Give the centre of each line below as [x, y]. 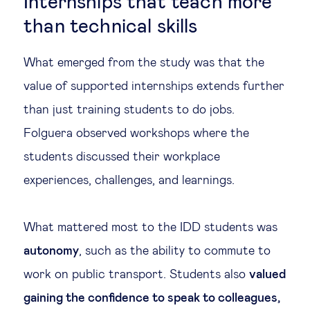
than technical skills [111, 27]
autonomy [51, 251]
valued [267, 275]
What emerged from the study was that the [144, 63]
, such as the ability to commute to [175, 251]
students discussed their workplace [122, 157]
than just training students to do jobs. [129, 110]
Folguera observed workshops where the [136, 134]
